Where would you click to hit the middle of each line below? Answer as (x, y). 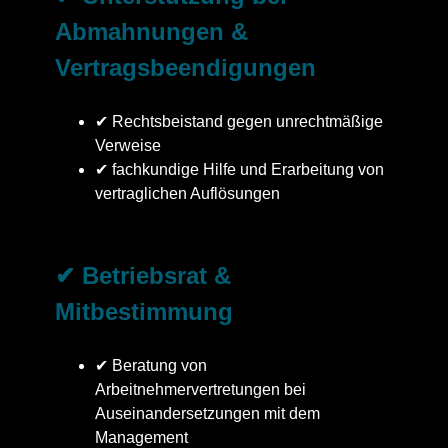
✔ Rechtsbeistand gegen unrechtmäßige (239, 122)
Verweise (128, 146)
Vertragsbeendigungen (185, 68)
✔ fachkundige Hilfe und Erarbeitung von (239, 170)
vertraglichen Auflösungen (187, 194)
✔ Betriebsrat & (143, 276)
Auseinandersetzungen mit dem (207, 414)
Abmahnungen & (151, 32)
